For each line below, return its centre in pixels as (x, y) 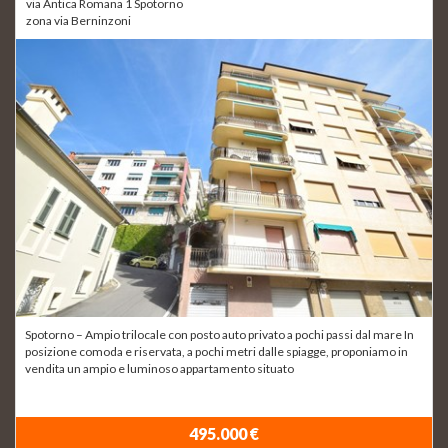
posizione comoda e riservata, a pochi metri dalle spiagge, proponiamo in (216, 351)
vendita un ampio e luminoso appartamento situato (159, 368)
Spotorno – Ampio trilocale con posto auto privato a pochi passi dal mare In (219, 334)
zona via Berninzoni (79, 21)
